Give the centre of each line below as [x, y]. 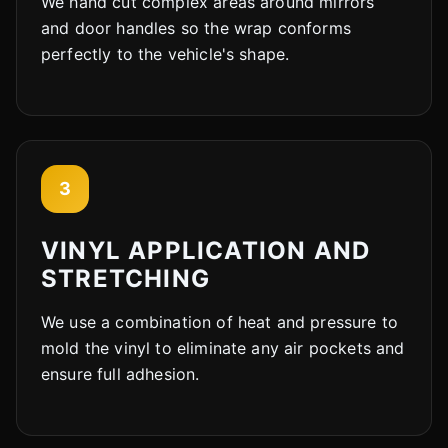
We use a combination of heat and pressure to [220, 321]
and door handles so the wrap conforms [196, 27]
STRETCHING [125, 278]
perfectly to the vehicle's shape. [165, 53]
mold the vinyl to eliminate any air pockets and [223, 347]
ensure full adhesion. [120, 373]
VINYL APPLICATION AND [206, 250]
